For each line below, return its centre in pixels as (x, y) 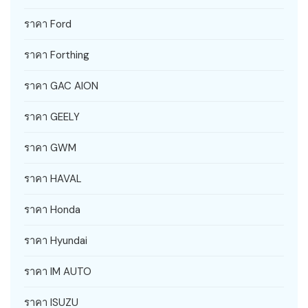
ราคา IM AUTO (58, 271)
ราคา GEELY (52, 117)
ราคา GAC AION (61, 86)
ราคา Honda (52, 209)
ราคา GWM (50, 147)
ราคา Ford (48, 24)
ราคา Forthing (57, 55)
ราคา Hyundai (56, 240)
